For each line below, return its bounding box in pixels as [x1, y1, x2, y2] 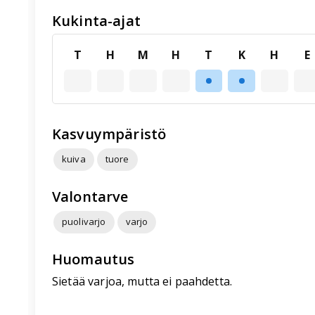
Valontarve [52, 186, 129, 206]
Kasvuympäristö [52, 124, 167, 143]
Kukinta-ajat [52, 11, 141, 30]
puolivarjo [62, 215, 106, 229]
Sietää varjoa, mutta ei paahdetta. [52, 273, 233, 289]
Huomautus [52, 249, 135, 269]
